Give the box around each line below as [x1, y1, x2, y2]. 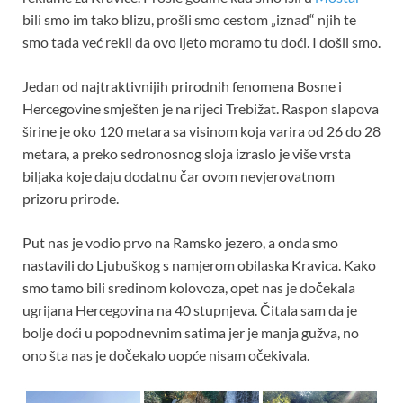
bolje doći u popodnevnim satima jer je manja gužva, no [22, 323, 359, 341]
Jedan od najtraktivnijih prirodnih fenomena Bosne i [22, 76, 342, 94]
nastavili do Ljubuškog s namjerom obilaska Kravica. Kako [22, 255, 376, 273]
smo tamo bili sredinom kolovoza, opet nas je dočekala [22, 278, 355, 296]
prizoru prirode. [22, 189, 119, 207]
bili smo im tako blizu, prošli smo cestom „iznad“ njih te [22, 10, 356, 28]
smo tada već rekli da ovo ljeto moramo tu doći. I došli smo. [22, 32, 381, 50]
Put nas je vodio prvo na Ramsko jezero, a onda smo [22, 233, 338, 251]
